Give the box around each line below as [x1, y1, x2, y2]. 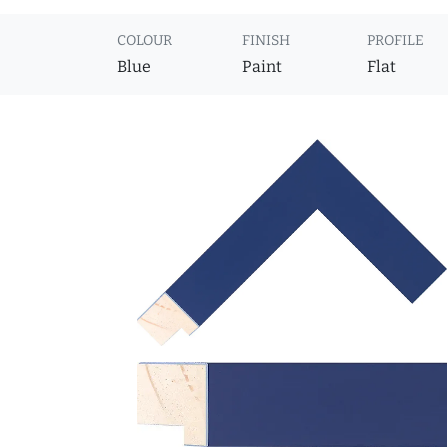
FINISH [242, 32, 291, 50]
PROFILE [367, 32, 425, 50]
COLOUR [117, 32, 172, 50]
